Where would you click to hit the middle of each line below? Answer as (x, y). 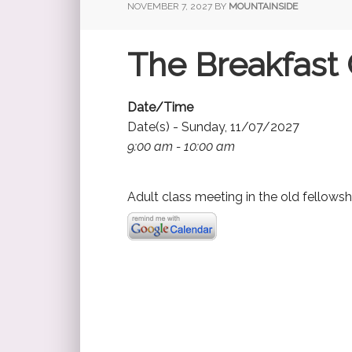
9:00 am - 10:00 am (181, 146)
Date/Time (160, 107)
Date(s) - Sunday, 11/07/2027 (213, 126)
